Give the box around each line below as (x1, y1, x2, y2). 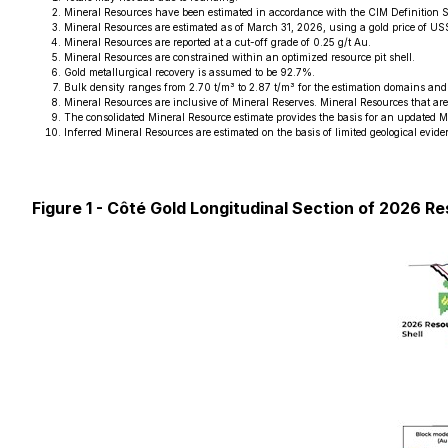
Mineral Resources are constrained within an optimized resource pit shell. (64, 51, 415, 63)
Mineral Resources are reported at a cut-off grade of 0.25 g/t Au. (64, 36, 371, 48)
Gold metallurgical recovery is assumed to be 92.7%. (64, 66, 315, 78)
